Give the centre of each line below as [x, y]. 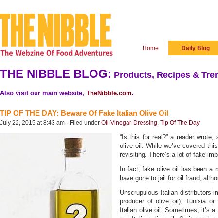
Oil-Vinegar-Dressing [129, 123]
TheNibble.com [109, 93]
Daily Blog [196, 48]
